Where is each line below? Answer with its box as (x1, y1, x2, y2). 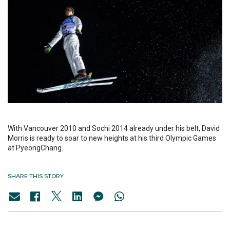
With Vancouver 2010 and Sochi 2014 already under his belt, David (8, 124, 220, 133)
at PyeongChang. (8, 144, 63, 152)
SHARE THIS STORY (8, 172, 64, 180)
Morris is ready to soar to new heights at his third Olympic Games (8, 134, 216, 143)
